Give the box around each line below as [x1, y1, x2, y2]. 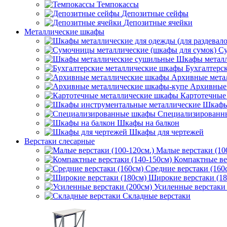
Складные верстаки [123, 192, 191, 200]
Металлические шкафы [24, 27, 104, 36]
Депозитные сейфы [122, 9, 188, 18]
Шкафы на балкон [117, 119, 179, 127]
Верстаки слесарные [24, 137, 95, 145]
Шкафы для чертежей [129, 128, 204, 136]
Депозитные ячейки [124, 18, 193, 27]
